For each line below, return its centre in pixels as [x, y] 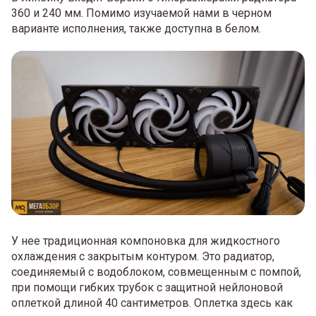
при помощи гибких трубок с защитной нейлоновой [147, 288]
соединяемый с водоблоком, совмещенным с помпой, [156, 272]
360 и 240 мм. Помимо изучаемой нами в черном [141, 13]
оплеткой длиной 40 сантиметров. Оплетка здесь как [152, 303]
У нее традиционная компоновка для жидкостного [146, 241]
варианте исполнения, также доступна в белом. [136, 28]
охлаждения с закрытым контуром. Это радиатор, [143, 257]
